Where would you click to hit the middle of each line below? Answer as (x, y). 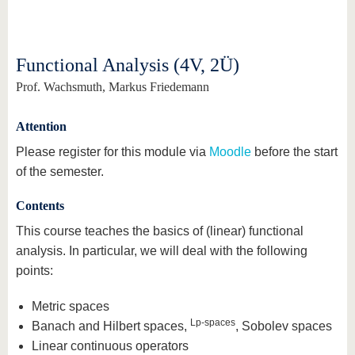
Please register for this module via (113, 152)
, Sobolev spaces (284, 326)
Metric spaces (71, 306)
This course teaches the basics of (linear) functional (160, 231)
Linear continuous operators (110, 346)
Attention (41, 126)
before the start (294, 152)
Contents (40, 206)
